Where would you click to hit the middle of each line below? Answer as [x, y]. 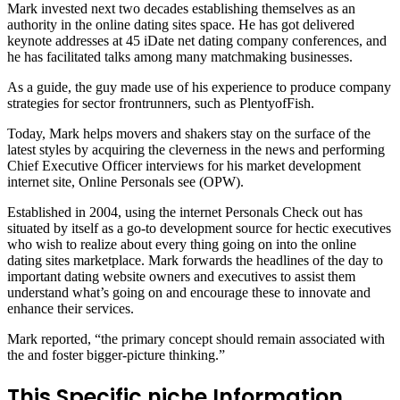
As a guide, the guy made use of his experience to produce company [199, 87]
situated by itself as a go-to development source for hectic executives [199, 228]
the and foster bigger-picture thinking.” [116, 354]
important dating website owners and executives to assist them [181, 276]
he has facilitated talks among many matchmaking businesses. [180, 56]
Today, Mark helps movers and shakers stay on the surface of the [189, 133]
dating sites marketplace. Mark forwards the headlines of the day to [195, 260]
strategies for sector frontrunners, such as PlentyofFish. [161, 103]
